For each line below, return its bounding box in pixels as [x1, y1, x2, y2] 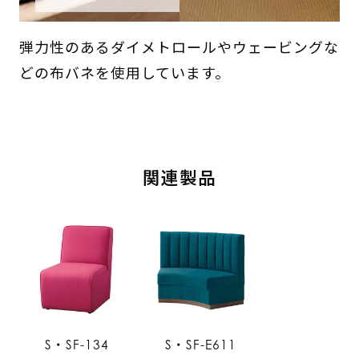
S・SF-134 [44, 337, 109, 353]
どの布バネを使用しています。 [18, 62, 230, 83]
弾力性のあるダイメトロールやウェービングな [18, 36, 339, 58]
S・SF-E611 [165, 337, 237, 353]
